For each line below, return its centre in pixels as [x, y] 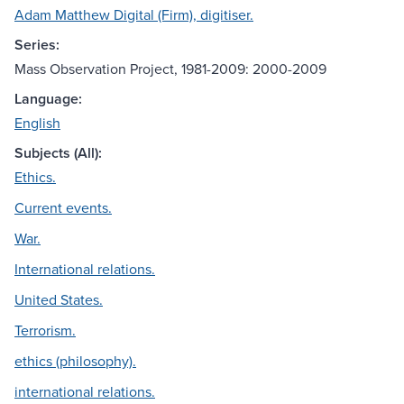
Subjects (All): [58, 153]
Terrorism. [45, 331]
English [37, 123]
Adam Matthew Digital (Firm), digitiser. [134, 15]
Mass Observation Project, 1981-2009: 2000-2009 [170, 69]
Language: [48, 99]
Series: [37, 45]
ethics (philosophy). [75, 361]
